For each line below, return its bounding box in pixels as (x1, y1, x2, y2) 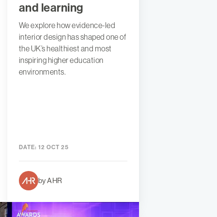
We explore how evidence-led (18, 20, 116, 30)
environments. (18, 67, 66, 76)
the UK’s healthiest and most (18, 44, 112, 53)
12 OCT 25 (36, 143, 69, 151)
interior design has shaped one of (18, 32, 126, 41)
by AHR (38, 176, 62, 185)
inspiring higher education (18, 55, 104, 64)
